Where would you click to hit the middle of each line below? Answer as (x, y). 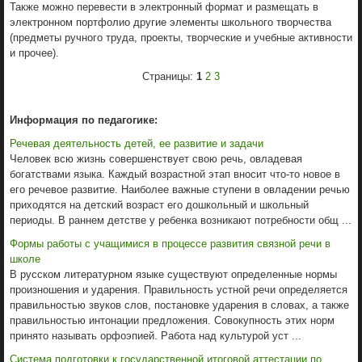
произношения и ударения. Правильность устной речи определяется (179, 289)
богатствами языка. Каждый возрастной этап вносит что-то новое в (175, 174)
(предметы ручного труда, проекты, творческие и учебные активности (181, 37)
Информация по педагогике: (84, 120)
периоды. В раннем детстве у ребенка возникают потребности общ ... (181, 220)
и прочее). (34, 53)
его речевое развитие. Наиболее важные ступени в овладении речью (180, 189)
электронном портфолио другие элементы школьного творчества (170, 22)
